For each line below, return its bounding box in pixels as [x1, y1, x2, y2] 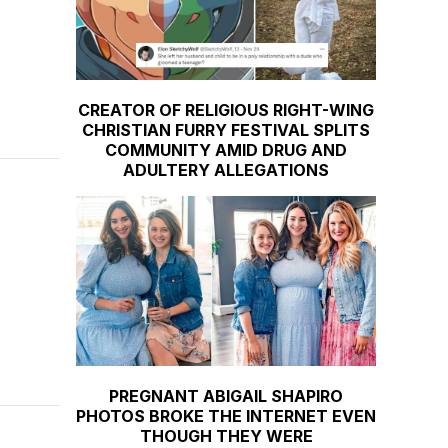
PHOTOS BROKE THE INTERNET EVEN [76, 405, 376, 426]
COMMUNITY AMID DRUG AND [105, 139, 347, 160]
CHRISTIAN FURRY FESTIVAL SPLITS [82, 119, 370, 140]
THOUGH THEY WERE [139, 425, 313, 446]
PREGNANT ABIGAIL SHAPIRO [109, 385, 343, 406]
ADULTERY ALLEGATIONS [123, 159, 329, 180]
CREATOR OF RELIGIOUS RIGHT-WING [78, 99, 374, 120]
